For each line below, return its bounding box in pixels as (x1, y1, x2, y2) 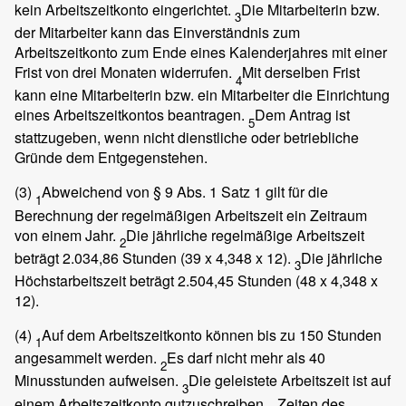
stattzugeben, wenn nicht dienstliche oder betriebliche (14, 127, 359, 149)
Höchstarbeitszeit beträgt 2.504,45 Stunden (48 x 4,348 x (14, 269, 378, 291)
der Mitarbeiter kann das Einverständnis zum (14, 22, 300, 43)
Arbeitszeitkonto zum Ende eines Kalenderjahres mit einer (14, 42, 387, 63)
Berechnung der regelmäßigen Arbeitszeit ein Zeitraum (14, 204, 367, 226)
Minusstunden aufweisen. (14, 370, 182, 391)
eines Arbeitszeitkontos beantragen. (14, 104, 248, 126)
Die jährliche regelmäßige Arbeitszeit (126, 224, 364, 246)
